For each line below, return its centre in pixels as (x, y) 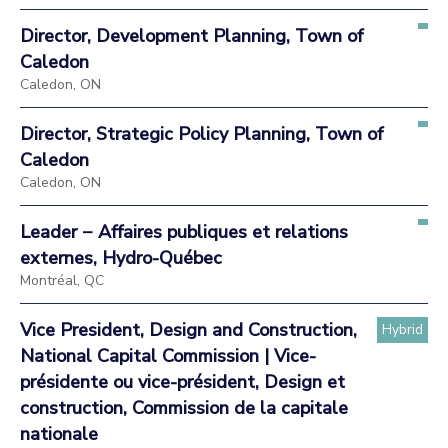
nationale (59, 433)
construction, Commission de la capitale (184, 407)
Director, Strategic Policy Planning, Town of (201, 133)
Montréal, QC (62, 280)
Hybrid (402, 329)
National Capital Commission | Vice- (168, 355)
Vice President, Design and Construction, (188, 329)
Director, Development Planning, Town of (191, 35)
